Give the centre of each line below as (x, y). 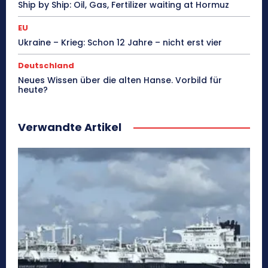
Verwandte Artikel (70, 127)
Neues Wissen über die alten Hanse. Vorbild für (120, 80)
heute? (33, 90)
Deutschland (46, 66)
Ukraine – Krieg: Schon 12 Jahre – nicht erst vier (120, 43)
